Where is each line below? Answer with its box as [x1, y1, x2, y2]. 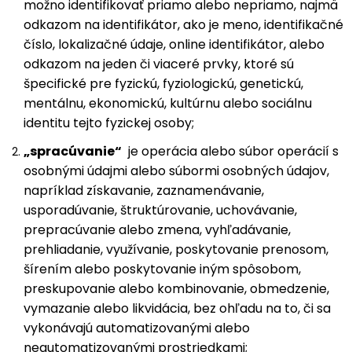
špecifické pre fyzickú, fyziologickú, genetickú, [24, 75, 303, 93]
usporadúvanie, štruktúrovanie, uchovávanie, [24, 201, 297, 219]
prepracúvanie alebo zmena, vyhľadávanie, [24, 221, 291, 239]
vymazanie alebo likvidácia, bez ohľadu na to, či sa [24, 299, 331, 317]
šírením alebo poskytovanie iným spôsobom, [24, 260, 301, 278]
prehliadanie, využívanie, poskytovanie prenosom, [24, 240, 328, 258]
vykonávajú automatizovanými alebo [24, 319, 250, 337]
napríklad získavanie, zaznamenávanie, [24, 181, 264, 200]
